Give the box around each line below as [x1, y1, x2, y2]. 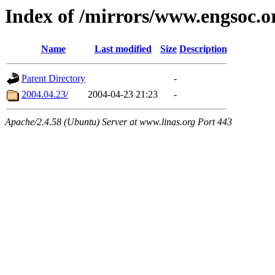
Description [179, 44, 227, 55]
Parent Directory [21, 73, 85, 84]
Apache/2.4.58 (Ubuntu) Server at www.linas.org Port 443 [5, 117, 232, 128]
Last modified [94, 44, 152, 55]
